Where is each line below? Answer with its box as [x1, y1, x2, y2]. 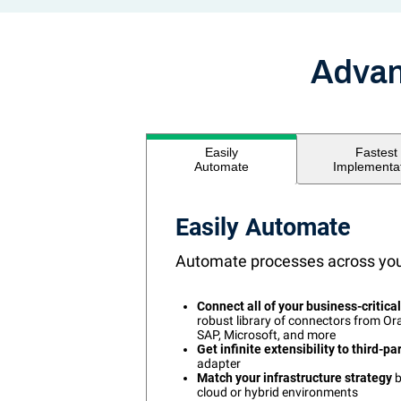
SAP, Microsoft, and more [197, 328, 336, 343]
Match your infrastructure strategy [197, 371, 392, 386]
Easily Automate [175, 213, 351, 242]
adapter [197, 356, 241, 371]
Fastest [355, 144, 398, 159]
